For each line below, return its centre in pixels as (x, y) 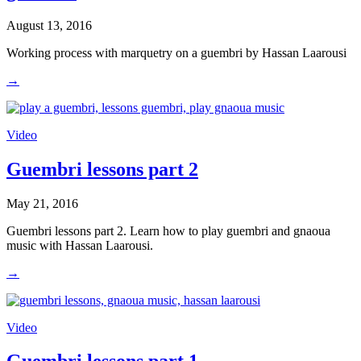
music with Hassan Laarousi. (80, 245)
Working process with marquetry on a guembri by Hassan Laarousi (176, 52)
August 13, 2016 (49, 25)
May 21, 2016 (42, 203)
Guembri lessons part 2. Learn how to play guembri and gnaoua (168, 230)
